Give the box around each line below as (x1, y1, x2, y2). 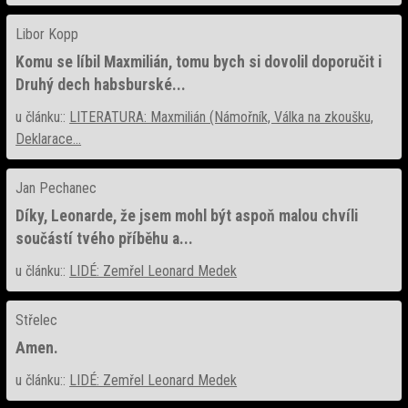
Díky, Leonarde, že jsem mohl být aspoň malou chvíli (15, 206, 359, 225)
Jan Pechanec (15, 178, 97, 197)
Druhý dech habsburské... (15, 75, 187, 94)
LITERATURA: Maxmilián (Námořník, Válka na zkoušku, (69, 107, 374, 126)
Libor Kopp (15, 25, 79, 43)
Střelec (15, 311, 58, 329)
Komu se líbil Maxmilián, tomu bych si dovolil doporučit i (15, 52, 382, 71)
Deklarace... (15, 129, 82, 148)
